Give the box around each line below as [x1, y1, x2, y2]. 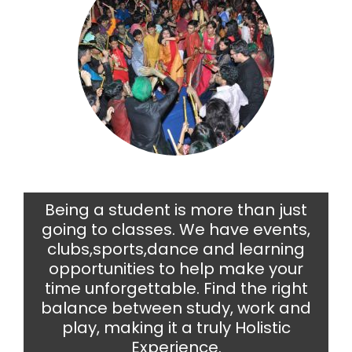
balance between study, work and [41, 297, 311, 320]
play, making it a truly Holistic [61, 317, 291, 339]
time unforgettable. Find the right [44, 277, 308, 300]
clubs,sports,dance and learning [47, 238, 305, 261]
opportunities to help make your [49, 258, 303, 280]
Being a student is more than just [45, 199, 307, 222]
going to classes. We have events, [42, 218, 310, 241]
